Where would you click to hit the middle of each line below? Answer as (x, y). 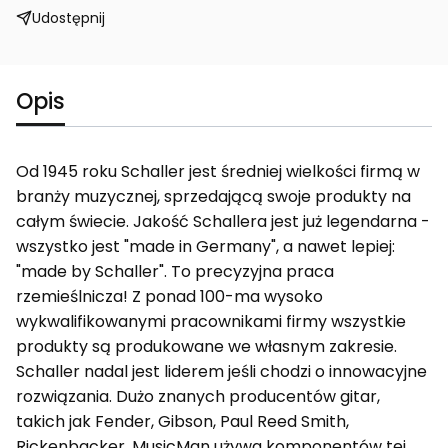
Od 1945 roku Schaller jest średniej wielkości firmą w (218, 171)
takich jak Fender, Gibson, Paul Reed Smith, (182, 421)
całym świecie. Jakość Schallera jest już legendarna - (223, 221)
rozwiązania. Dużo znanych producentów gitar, (198, 396)
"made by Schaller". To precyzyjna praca (175, 271)
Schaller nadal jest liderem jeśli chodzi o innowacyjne (221, 371)
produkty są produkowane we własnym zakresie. (206, 346)
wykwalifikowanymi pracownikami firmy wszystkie (211, 321)
